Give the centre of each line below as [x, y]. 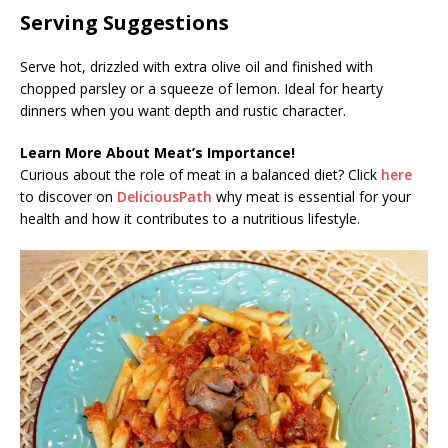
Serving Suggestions [124, 23]
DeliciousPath [164, 197]
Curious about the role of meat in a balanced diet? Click [200, 175]
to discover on [68, 197]
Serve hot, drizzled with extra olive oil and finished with [196, 67]
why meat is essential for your [311, 197]
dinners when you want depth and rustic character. [183, 111]
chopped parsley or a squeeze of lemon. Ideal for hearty [201, 89]
